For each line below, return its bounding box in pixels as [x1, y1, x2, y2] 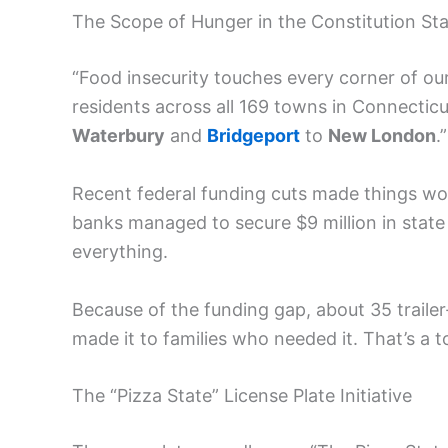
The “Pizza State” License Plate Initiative [72, 385, 412, 407]
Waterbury [72, 124, 165, 146]
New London [328, 124, 436, 146]
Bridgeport [207, 124, 300, 146]
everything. [72, 240, 168, 262]
